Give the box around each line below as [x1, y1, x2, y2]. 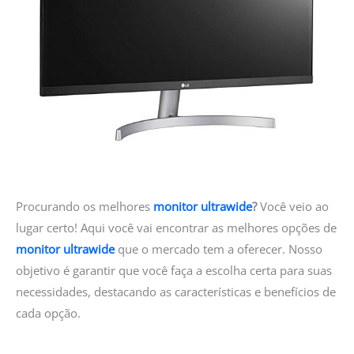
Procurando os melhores [16, 198, 153, 215]
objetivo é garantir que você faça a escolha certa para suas [16, 262, 332, 279]
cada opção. [16, 305, 81, 322]
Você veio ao [257, 198, 329, 215]
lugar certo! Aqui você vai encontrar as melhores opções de [16, 220, 337, 236]
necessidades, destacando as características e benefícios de [16, 284, 336, 300]
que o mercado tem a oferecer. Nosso [115, 241, 322, 258]
